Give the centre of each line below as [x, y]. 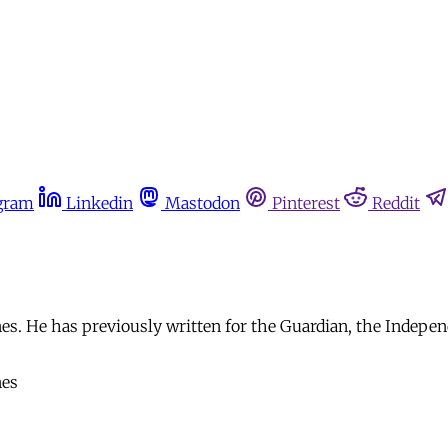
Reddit [396, 203]
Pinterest [306, 203]
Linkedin [99, 203]
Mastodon [202, 203]
